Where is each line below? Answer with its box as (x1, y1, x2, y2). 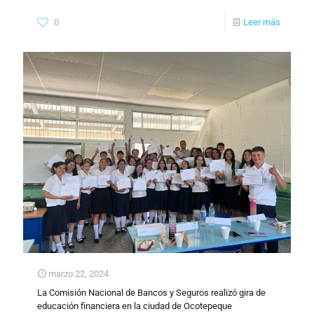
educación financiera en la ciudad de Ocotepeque (37, 300, 232, 311)
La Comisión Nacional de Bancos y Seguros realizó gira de (37, 287, 266, 298)
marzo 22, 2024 (48, 268, 109, 279)
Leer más (243, 16, 280, 27)
